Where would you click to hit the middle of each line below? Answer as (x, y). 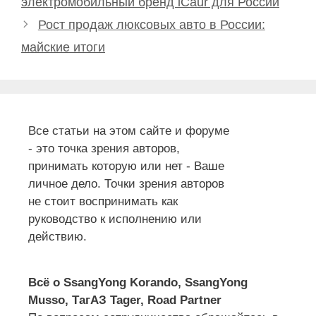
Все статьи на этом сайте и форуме (129, 131)
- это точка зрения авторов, (104, 149)
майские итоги (63, 48)
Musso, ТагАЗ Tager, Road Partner (125, 300)
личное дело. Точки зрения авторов (126, 184)
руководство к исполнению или (115, 219)
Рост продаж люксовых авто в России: (151, 25)
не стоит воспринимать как (103, 202)
